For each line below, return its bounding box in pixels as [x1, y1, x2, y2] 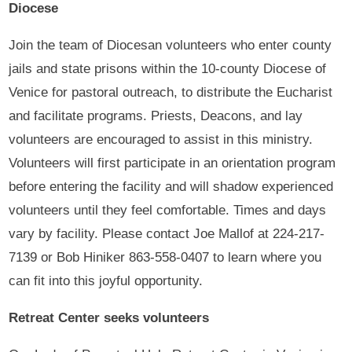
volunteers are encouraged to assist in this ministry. [9, 131, 313, 147]
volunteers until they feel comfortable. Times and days [9, 202, 327, 218]
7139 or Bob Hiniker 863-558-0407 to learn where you [9, 249, 322, 265]
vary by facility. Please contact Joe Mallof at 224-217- [9, 225, 325, 241]
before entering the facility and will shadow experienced [9, 178, 334, 194]
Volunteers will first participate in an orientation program [9, 155, 336, 170]
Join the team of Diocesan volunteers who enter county [9, 37, 332, 53]
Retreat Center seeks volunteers [9, 310, 210, 325]
